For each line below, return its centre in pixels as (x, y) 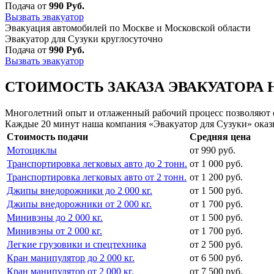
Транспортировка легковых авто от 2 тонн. (97, 177)
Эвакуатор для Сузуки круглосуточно (84, 39)
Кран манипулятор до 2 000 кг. (71, 257)
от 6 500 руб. (216, 257)
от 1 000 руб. (216, 163)
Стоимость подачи (47, 136)
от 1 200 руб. (216, 177)
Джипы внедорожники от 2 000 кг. (79, 204)
